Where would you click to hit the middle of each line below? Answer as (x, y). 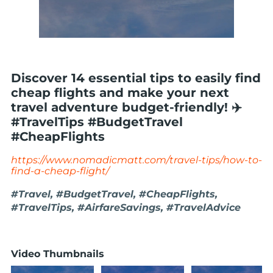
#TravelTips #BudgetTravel (97, 122)
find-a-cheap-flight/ (60, 171)
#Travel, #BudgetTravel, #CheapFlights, (114, 194)
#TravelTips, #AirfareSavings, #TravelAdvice (126, 207)
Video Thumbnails (58, 254)
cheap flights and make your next (120, 93)
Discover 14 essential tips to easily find (136, 78)
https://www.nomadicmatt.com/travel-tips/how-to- (136, 160)
